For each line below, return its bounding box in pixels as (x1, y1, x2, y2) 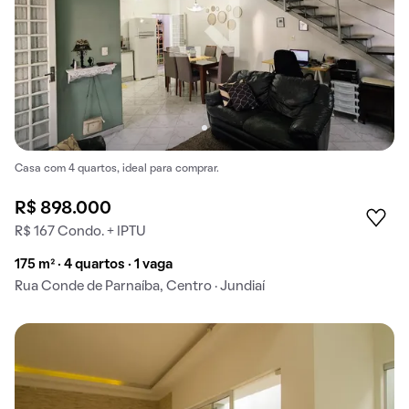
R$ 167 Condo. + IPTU (15, 225, 146, 238)
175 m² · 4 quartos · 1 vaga (15, 257, 173, 271)
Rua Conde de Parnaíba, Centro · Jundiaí (15, 279, 265, 293)
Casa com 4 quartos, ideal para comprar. (15, 163, 219, 173)
